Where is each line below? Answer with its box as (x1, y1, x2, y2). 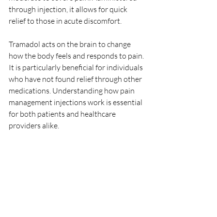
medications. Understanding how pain (9, 86, 136, 95)
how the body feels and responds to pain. (9, 51, 145, 61)
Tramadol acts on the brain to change (9, 39, 132, 49)
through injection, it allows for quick (9, 4, 129, 14)
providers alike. (9, 121, 59, 130)
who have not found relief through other (9, 74, 143, 84)
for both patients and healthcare (9, 109, 117, 119)
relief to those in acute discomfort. (9, 16, 122, 26)
